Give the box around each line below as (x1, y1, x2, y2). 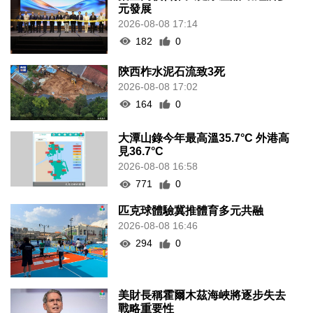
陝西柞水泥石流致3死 (118, 65, 226, 78)
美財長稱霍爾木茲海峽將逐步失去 (118, 289, 286, 301)
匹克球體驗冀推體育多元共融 (118, 205, 264, 217)
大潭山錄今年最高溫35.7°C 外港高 (118, 132, 290, 145)
